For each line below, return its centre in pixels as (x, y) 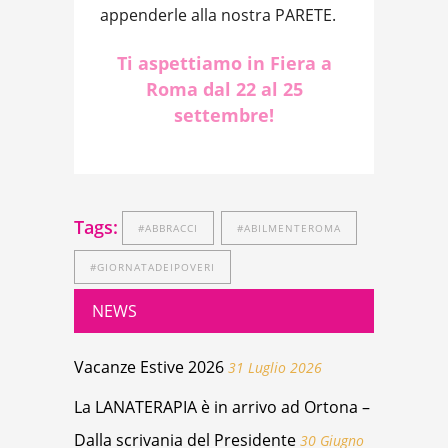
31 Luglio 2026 (275, 367)
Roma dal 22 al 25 (224, 89)
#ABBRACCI (168, 227)
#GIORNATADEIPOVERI (152, 266)
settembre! (224, 115)
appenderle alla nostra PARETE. (218, 15)
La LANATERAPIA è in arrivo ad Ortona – (222, 406)
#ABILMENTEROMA (289, 227)
